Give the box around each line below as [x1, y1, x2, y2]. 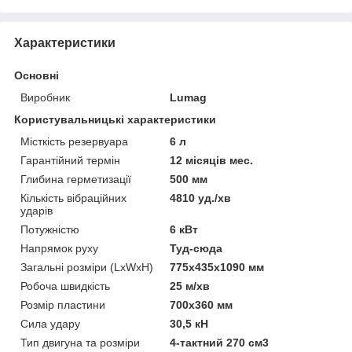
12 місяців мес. [170, 153, 254, 167]
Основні [14, 68, 59, 82]
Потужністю [20, 222, 79, 236]
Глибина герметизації [20, 172, 131, 185]
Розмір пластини [20, 298, 105, 311]
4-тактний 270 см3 [170, 335, 269, 349]
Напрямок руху [20, 241, 98, 255]
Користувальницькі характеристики [14, 112, 216, 126]
